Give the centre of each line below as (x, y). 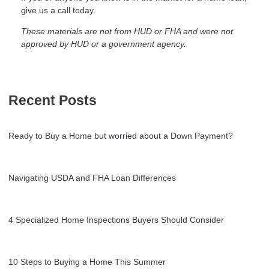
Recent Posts (53, 100)
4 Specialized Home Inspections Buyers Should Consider (116, 219)
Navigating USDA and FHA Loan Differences (92, 177)
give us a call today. (58, 10)
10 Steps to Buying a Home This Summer (87, 261)
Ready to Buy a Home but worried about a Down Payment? (121, 135)
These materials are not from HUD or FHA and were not (127, 31)
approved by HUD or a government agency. (104, 44)
